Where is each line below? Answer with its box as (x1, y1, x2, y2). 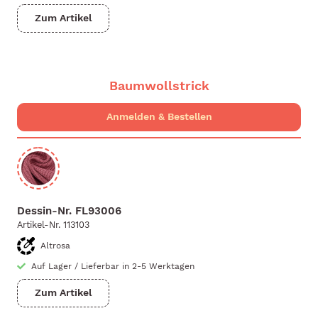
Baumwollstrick (109, 77, 209, 93)
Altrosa (40, 241, 70, 251)
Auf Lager (31, 261, 72, 272)
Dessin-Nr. (17, 204, 72, 218)
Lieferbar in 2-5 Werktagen (81, 261, 194, 272)
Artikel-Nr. (17, 219, 60, 231)
